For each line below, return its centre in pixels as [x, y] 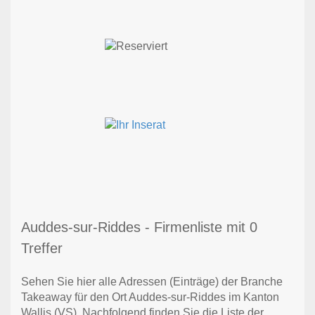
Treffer [42, 249]
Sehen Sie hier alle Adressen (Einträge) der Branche [152, 282]
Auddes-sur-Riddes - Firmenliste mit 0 [139, 227]
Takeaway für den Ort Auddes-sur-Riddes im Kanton [150, 297]
